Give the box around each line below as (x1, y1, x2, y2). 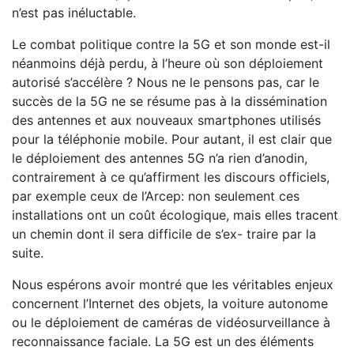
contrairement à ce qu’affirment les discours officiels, (12, 169, 330, 185)
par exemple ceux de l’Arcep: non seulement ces (12, 188, 299, 204)
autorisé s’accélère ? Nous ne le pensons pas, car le (12, 74, 319, 90)
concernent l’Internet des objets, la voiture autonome (12, 296, 328, 311)
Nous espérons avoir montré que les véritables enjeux (12, 277, 333, 292)
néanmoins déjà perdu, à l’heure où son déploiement (12, 55, 323, 71)
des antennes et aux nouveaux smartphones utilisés (12, 112, 321, 128)
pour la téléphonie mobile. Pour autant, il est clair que (12, 131, 332, 147)
